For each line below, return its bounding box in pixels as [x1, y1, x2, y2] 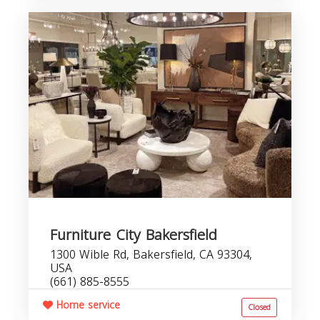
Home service [53, 296, 120, 315]
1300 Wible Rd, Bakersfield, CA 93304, [50, 244, 252, 266]
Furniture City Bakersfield [50, 221, 217, 249]
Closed [248, 300, 271, 315]
